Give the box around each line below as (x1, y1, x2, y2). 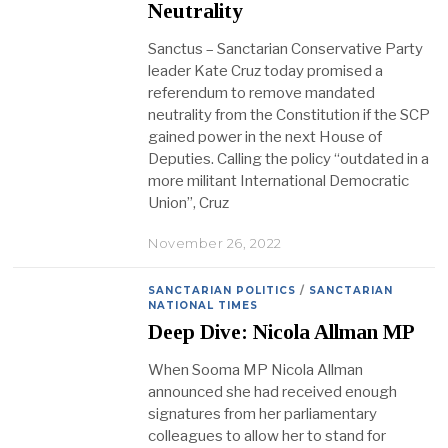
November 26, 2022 (148, 234, 282, 251)
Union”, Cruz (148, 193, 230, 212)
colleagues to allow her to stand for (148, 427, 387, 446)
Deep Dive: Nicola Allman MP (148, 320, 416, 345)
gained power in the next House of (148, 127, 383, 146)
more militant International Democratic (148, 171, 410, 190)
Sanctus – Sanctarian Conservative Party (148, 39, 424, 58)
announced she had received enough (148, 383, 398, 402)
